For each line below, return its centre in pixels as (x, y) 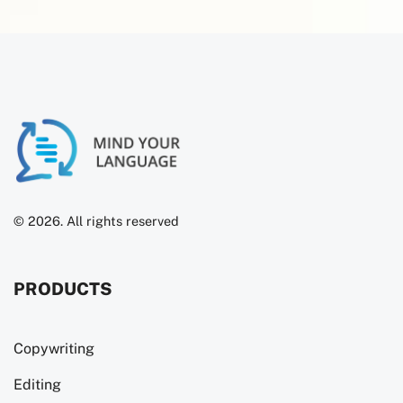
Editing (37, 385)
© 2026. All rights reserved (96, 220)
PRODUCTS (63, 288)
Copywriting (54, 349)
